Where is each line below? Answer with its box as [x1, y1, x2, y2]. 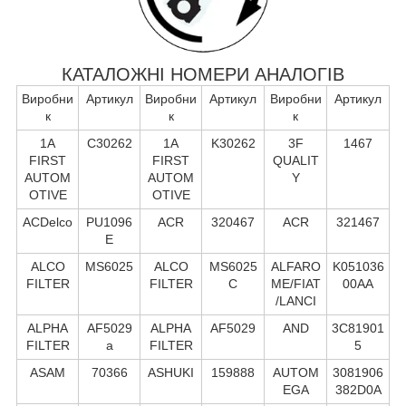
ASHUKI [148, 364, 194, 380]
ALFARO [270, 258, 321, 274]
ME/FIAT [270, 275, 321, 291]
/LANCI [275, 293, 316, 308]
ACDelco [23, 214, 72, 229]
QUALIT [272, 152, 319, 168]
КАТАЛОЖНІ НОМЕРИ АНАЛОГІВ [62, 63, 344, 84]
